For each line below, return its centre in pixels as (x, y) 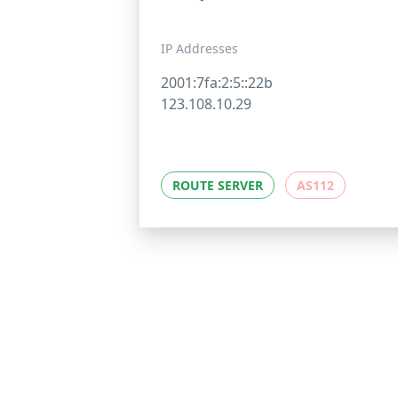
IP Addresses (199, 49)
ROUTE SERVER (218, 186)
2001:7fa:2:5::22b (217, 83)
